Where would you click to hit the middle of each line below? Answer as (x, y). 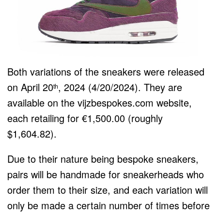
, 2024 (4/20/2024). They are (120, 87)
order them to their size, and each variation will (108, 189)
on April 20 (30, 87)
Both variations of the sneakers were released (106, 71)
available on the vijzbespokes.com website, (100, 102)
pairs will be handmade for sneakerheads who (106, 174)
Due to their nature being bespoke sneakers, (103, 158)
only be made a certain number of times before (108, 205)
